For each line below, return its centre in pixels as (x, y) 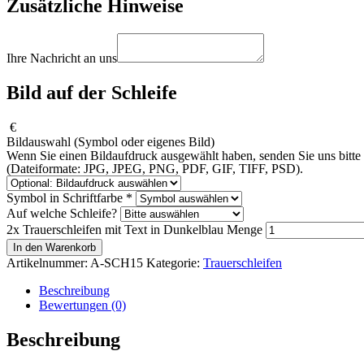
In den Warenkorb (54, 248)
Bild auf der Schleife (92, 93)
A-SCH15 (117, 263)
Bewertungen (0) (82, 305)
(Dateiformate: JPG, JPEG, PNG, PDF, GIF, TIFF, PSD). (155, 169)
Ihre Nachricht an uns (62, 58)
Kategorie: (175, 263)
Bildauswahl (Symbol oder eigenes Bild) (110, 142)
